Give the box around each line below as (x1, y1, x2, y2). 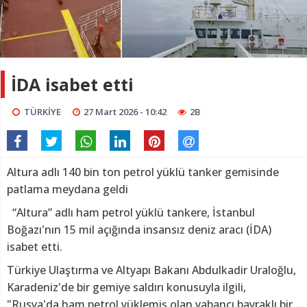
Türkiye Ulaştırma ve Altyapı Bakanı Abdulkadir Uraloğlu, (7, 262, 296, 278)
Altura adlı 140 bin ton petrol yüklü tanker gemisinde (7, 164, 279, 180)
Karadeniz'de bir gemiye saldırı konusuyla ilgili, (7, 279, 246, 295)
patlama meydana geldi (7, 181, 128, 197)
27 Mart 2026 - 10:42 (84, 105, 167, 118)
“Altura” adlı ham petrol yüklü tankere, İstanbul (7, 204, 255, 220)
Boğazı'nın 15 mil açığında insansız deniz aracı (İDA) (7, 221, 271, 237)
